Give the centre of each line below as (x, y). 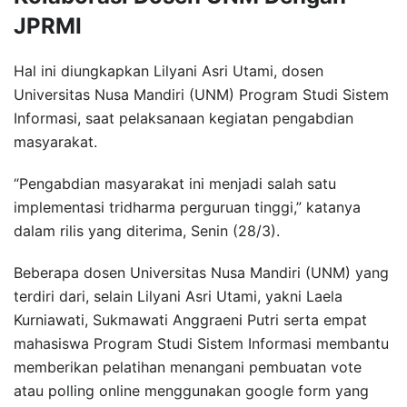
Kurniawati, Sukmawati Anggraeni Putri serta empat (190, 319)
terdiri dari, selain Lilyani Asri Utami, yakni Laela (178, 296)
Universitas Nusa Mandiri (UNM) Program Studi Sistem (201, 94)
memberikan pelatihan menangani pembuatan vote (188, 367)
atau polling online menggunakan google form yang (191, 390)
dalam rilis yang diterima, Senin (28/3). (147, 230)
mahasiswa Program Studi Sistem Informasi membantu (201, 343)
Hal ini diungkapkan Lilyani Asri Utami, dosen (169, 70)
